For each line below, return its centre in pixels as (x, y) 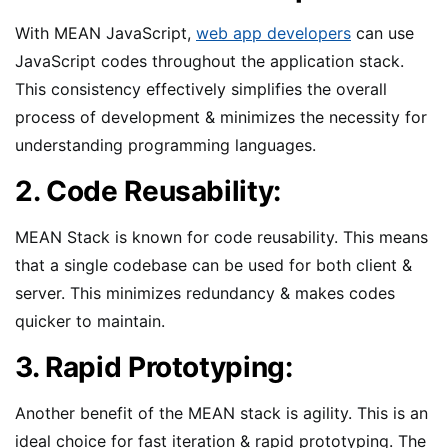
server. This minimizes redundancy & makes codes (205, 292)
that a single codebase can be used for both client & (213, 264)
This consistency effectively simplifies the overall (201, 88)
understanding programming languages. (165, 144)
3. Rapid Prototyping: (154, 366)
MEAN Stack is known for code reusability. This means (221, 236)
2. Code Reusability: (148, 190)
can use (382, 32)
